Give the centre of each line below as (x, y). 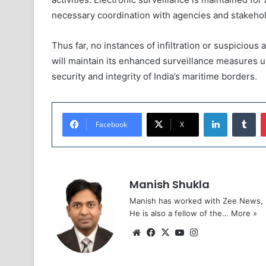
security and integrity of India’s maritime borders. (154, 77)
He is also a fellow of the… (180, 213)
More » (244, 213)
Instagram (221, 232)
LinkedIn (242, 113)
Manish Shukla (170, 185)
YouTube (204, 232)
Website (160, 232)
